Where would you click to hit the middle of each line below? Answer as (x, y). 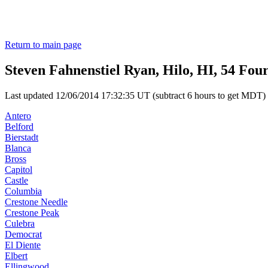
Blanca (18, 148)
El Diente (23, 245)
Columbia (23, 191)
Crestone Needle (36, 202)
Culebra (20, 224)
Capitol (19, 170)
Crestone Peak (32, 213)
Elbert (16, 256)
